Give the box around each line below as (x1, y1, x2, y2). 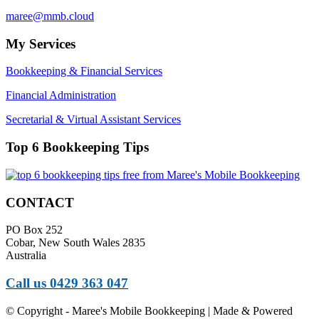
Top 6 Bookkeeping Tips (6, 140, 149, 155)
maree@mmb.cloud (6, 10, 94, 22)
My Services (6, 36, 75, 51)
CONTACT (6, 194, 74, 210)
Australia (6, 249, 46, 262)
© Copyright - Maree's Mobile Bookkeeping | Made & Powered (6, 304, 293, 317)
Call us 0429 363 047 (6, 276, 128, 291)
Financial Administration (6, 89, 116, 102)
